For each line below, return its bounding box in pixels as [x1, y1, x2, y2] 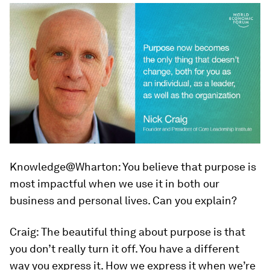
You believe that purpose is [121, 160, 256, 174]
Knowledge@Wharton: [10, 160, 121, 174]
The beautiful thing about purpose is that [39, 225, 245, 239]
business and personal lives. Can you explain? [10, 194, 237, 207]
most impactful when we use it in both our [10, 177, 219, 190]
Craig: [10, 225, 39, 239]
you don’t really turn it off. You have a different [10, 242, 239, 256]
